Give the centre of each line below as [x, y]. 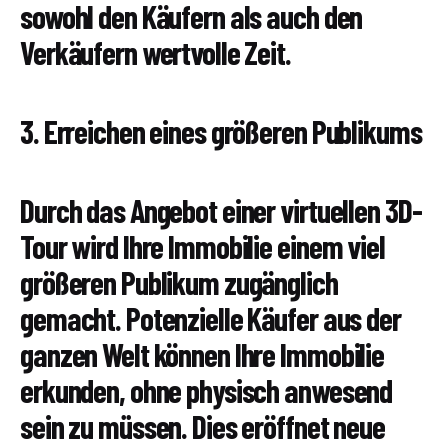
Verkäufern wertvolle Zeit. [155, 51]
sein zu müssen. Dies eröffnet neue [202, 426]
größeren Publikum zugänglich [179, 282]
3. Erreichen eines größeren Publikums [221, 130]
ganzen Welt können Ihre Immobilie [202, 354]
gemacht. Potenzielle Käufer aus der [210, 318]
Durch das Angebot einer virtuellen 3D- [221, 210]
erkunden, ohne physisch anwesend [206, 390]
